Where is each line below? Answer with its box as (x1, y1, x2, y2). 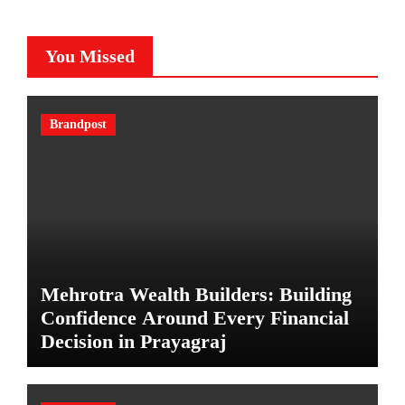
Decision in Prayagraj (40, 329, 226, 353)
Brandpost (49, 117, 107, 131)
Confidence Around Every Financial (40, 306, 349, 329)
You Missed (44, 45, 135, 66)
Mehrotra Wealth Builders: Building (40, 282, 352, 306)
